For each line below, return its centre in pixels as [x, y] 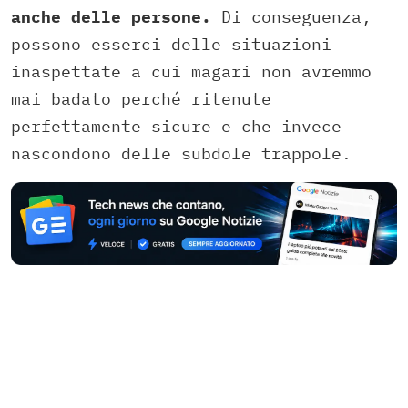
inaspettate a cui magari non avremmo [191, 72]
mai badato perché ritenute [141, 99]
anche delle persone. [111, 17]
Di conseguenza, [291, 17]
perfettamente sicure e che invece [176, 127]
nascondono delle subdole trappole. [181, 154]
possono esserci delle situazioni [171, 45]
